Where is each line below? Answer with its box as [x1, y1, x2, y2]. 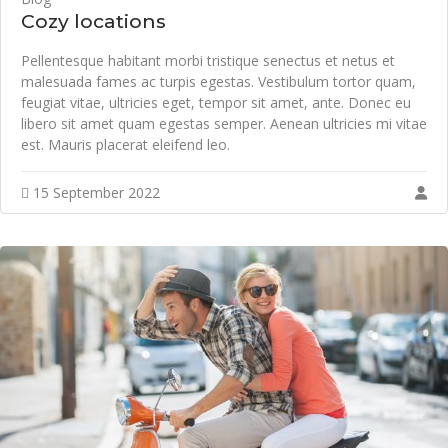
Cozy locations [21, 8, 166, 33]
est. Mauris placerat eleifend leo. [21, 134, 230, 154]
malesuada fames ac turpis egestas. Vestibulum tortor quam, [21, 71, 416, 91]
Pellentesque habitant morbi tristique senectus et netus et [21, 50, 395, 70]
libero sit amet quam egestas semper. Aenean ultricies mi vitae [21, 113, 427, 133]
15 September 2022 [29, 182, 160, 202]
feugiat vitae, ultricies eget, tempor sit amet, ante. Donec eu [21, 92, 411, 112]
